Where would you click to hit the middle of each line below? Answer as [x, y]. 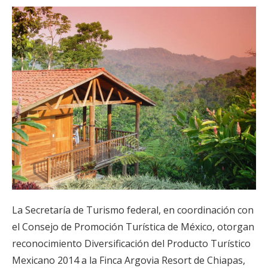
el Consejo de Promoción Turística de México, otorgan [133, 227]
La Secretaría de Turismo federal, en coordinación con [133, 210]
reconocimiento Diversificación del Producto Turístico [131, 244]
